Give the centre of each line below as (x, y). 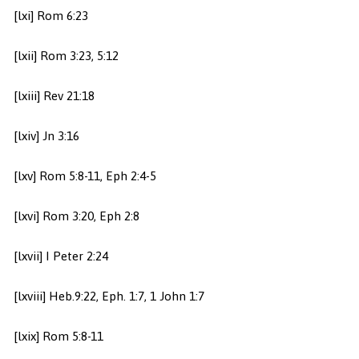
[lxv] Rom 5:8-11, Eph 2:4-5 (85, 176)
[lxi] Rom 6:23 (50, 16)
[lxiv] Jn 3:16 (46, 136)
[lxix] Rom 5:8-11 (58, 337)
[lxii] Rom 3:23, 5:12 (66, 56)
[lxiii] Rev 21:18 (54, 96)
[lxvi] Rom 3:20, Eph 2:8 (76, 216)
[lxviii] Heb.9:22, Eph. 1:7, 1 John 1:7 (109, 296)
